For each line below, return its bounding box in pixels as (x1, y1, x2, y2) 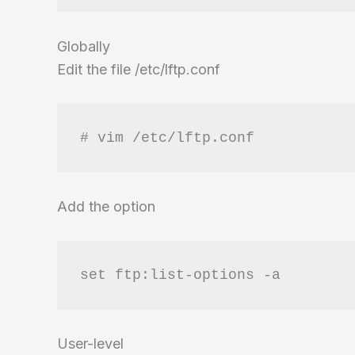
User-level (57, 335, 124, 353)
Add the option (57, 198, 155, 216)
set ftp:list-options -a (79, 266, 281, 283)
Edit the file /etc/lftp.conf (57, 60, 220, 78)
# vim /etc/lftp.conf (79, 129, 254, 146)
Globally (57, 37, 110, 55)
